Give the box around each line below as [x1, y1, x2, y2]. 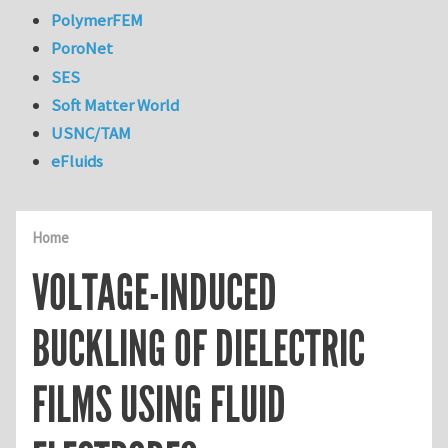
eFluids [51, 150, 104, 173]
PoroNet [51, 37, 114, 60]
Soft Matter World [51, 93, 180, 116]
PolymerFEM [51, 9, 144, 32]
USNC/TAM [51, 122, 132, 145]
